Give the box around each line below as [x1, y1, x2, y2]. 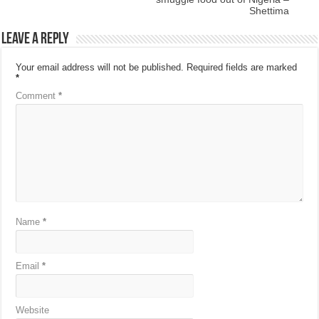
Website [16, 305, 50, 316]
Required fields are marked [187, 62, 298, 73]
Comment [16, 90, 59, 102]
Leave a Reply [1, 31, 70, 48]
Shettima [249, 5, 289, 17]
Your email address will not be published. [16, 62, 184, 73]
